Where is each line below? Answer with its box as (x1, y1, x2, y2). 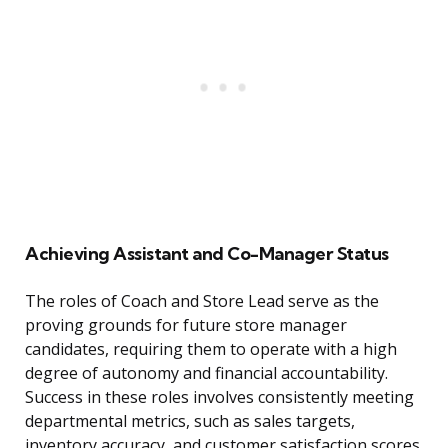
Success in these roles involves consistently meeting (25, 386, 414, 409)
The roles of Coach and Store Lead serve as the (25, 290, 379, 313)
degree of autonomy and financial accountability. (25, 362, 388, 385)
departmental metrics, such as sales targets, (25, 410, 355, 433)
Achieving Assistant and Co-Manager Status (25, 242, 389, 266)
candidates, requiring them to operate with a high (25, 338, 397, 361)
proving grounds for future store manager (25, 314, 347, 337)
